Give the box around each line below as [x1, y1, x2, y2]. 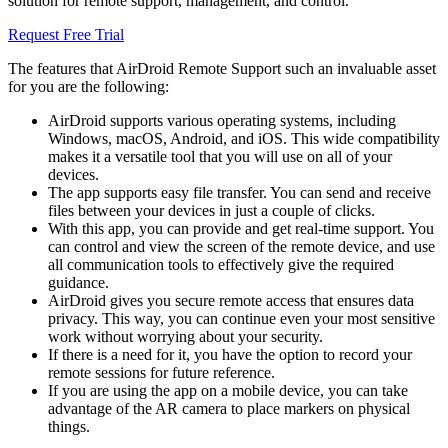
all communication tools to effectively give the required [48, 256, 394, 274]
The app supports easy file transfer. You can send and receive [48, 184, 431, 202]
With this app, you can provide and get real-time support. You [48, 220, 434, 238]
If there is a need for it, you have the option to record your [48, 346, 412, 364]
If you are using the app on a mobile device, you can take [48, 382, 408, 400]
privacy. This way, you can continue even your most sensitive [48, 310, 435, 328]
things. [48, 418, 90, 436]
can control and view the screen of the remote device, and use [48, 238, 435, 256]
